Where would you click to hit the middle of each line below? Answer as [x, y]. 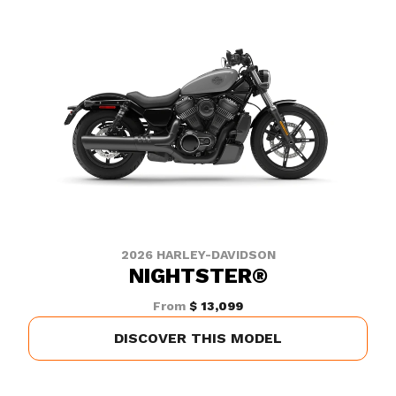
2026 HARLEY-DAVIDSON [198, 255]
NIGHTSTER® [198, 276]
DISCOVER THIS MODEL [198, 338]
